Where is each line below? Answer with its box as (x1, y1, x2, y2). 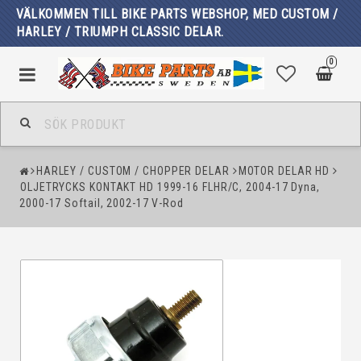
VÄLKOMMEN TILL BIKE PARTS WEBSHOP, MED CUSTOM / (16, 6, 338, 22)
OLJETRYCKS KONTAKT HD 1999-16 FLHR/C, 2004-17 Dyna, (20, 180, 320, 193)
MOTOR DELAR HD (238, 164, 330, 177)
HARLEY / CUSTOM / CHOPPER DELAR (35, 164, 230, 177)
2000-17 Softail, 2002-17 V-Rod (19, 197, 184, 210)
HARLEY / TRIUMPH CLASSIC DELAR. (16, 24, 231, 39)
